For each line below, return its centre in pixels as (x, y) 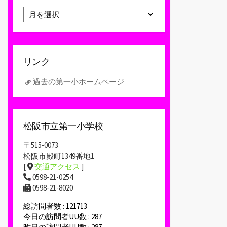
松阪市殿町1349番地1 (59, 156)
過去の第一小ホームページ (79, 81)
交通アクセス (57, 167)
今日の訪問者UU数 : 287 (63, 217)
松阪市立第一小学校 (63, 126)
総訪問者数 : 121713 (55, 206)
